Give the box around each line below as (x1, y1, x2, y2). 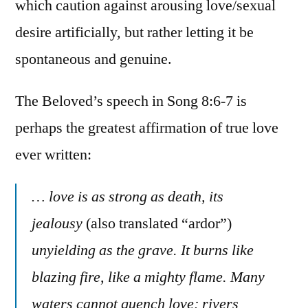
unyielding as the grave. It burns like (32, 240, 254, 260)
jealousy (32, 213, 86, 233)
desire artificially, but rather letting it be (15, 22, 254, 42)
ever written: (15, 144, 91, 164)
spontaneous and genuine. (15, 49, 172, 69)
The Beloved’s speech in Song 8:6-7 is (15, 91, 247, 111)
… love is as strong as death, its (32, 186, 223, 206)
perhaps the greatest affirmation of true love (15, 118, 278, 137)
